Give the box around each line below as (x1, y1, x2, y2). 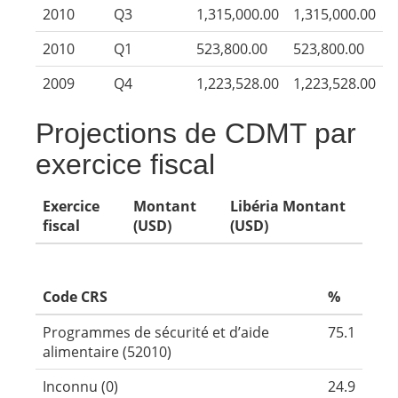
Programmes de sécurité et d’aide (43, 322, 269, 342)
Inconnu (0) (43, 377, 118, 396)
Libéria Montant (230, 196, 346, 216)
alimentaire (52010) (43, 342, 171, 362)
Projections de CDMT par (36, 117, 356, 149)
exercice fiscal (36, 148, 215, 180)
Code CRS (43, 287, 107, 306)
